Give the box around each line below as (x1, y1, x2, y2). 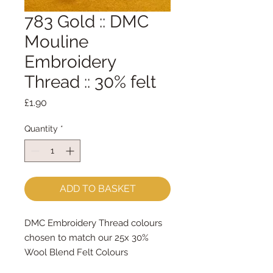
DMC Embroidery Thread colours (24, 218, 162, 229)
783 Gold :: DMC (24, 12, 149, 32)
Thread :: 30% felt (24, 72, 156, 92)
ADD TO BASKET (59, 183, 136, 194)
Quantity (24, 124, 58, 133)
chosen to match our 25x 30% (24, 232, 151, 243)
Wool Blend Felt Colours (24, 247, 130, 258)
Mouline (24, 32, 88, 52)
